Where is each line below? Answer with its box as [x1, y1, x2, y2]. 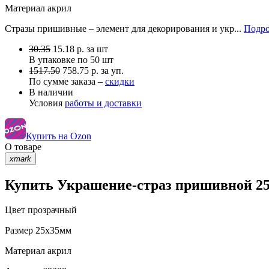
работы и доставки [65, 97, 142, 108]
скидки [105, 76, 134, 86]
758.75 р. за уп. [62, 65, 124, 76]
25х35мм [33, 225, 71, 236]
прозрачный [25, 205, 77, 216]
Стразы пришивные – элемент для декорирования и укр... [5, 23, 244, 34]
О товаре [5, 141, 41, 152]
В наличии [29, 86, 73, 97]
